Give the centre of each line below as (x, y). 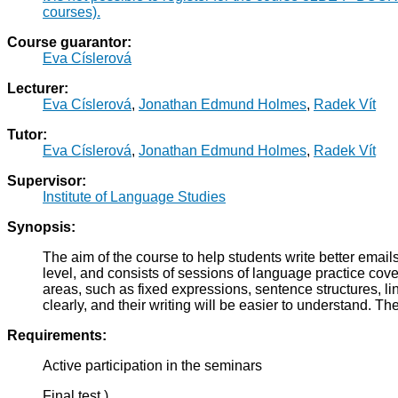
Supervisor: (47, 181)
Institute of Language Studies (134, 197)
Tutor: (27, 135)
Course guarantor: (69, 43)
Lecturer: (38, 89)
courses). (72, 12)
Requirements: (57, 336)
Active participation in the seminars (152, 366)
